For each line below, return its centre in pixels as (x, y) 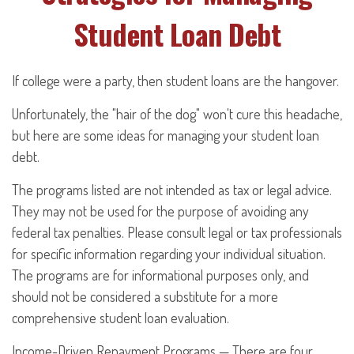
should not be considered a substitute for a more (145, 296)
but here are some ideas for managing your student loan (166, 135)
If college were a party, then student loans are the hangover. (175, 81)
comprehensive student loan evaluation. (121, 318)
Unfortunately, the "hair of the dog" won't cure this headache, (177, 114)
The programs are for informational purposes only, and (160, 275)
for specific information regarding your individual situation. (169, 254)
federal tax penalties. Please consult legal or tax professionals (177, 232)
